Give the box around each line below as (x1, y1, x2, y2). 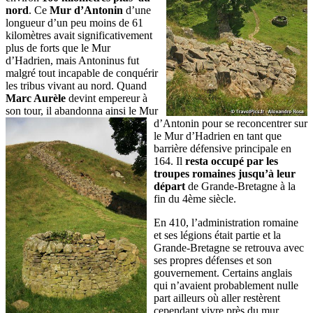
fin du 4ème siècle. (154, 193, 236, 205)
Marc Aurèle (6, 92, 66, 104)
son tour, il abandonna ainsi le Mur (6, 105, 158, 117)
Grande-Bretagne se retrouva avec (154, 242, 304, 254)
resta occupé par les (185, 155, 278, 167)
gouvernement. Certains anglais (154, 267, 292, 279)
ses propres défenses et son (154, 254, 272, 266)
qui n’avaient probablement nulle (154, 279, 298, 291)
